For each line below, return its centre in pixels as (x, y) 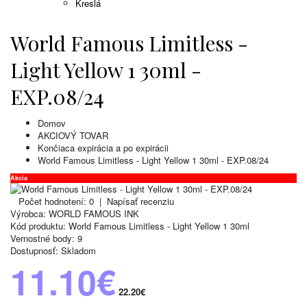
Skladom (77, 251)
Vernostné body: (42, 238)
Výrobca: (28, 214)
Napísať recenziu (140, 201)
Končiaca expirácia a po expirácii (103, 148)
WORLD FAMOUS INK (94, 214)
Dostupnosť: (34, 251)
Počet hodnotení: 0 (56, 201)
